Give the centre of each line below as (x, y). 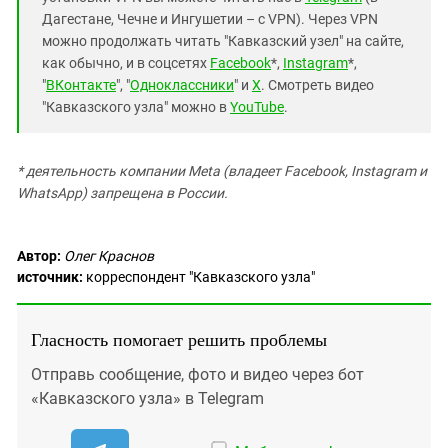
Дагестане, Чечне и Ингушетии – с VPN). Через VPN (210, 19)
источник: (50, 277)
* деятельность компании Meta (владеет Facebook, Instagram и (222, 171)
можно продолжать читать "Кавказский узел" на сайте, (223, 41)
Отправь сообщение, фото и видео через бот (197, 375)
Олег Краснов (109, 256)
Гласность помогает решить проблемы (179, 339)
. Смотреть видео (317, 85)
